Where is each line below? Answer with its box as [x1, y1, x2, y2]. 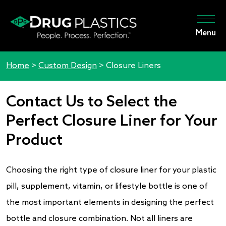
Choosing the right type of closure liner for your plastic [6, 165, 216, 175]
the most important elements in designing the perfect [6, 197, 214, 207]
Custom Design [38, 61, 97, 71]
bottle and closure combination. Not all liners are [6, 213, 193, 223]
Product [6, 131, 63, 150]
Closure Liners [106, 61, 161, 71]
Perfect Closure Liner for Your [6, 112, 217, 131]
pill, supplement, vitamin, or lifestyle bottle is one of [6, 181, 208, 191]
